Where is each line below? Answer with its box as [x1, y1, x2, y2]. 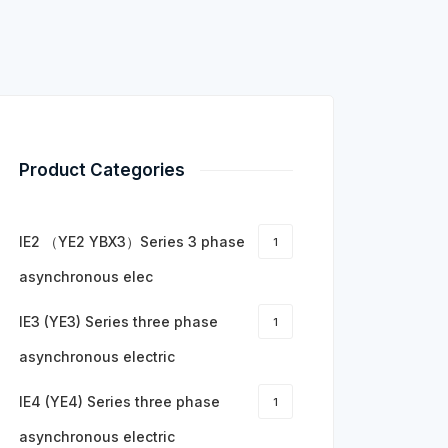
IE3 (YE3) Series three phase [19, 313, 218, 330]
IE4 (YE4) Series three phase [19, 393, 220, 410]
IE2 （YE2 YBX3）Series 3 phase [19, 233, 245, 250]
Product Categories [19, 160, 185, 180]
